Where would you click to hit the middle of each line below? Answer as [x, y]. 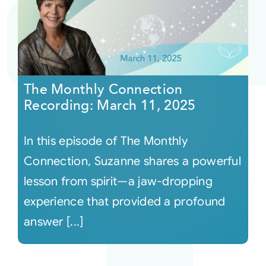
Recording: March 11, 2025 [110, 105]
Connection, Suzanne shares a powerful [132, 161]
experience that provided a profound [124, 201]
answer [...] [53, 221]
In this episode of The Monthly [105, 141]
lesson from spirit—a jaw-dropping [118, 181]
